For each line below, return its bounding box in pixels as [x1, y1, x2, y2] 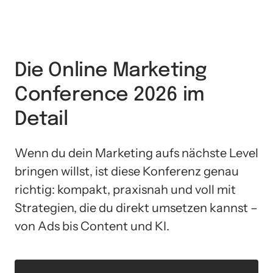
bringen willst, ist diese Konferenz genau [15, 164, 239, 179]
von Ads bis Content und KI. [15, 219, 169, 233]
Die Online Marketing [15, 61, 208, 80]
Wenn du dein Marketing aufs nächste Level [15, 146, 258, 160]
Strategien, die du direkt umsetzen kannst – [15, 200, 258, 215]
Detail [15, 110, 68, 129]
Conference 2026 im [15, 85, 205, 105]
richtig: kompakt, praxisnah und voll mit [15, 182, 236, 197]
